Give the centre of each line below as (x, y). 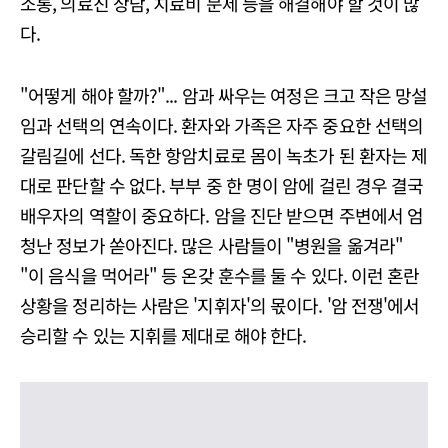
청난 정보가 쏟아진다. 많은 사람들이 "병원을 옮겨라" (212, 245)
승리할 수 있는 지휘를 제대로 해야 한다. (163, 335)
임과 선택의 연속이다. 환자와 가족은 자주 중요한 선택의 (222, 125)
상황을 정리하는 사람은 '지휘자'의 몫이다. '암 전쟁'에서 (220, 305)
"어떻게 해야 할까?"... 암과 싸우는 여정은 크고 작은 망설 (224, 95)
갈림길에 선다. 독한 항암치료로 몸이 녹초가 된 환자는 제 (224, 155)
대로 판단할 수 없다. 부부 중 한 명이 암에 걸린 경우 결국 (222, 185)
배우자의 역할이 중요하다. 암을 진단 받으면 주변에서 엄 (222, 215)
